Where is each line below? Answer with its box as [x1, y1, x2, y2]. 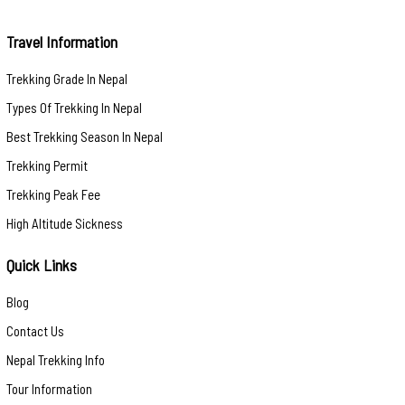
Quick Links [6, 254, 77, 275]
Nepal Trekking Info [6, 351, 105, 368]
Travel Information [6, 31, 118, 52]
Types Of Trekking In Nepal [6, 99, 142, 116]
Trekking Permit [6, 156, 88, 174]
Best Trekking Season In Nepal [6, 127, 163, 145]
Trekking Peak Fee [6, 185, 100, 202]
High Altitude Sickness [6, 214, 123, 231]
